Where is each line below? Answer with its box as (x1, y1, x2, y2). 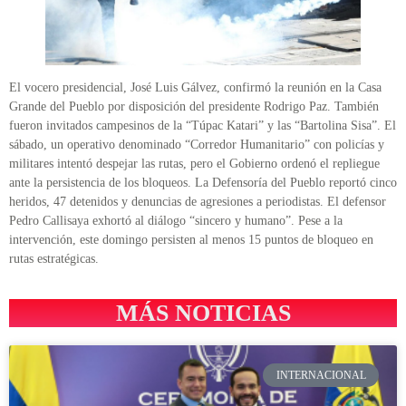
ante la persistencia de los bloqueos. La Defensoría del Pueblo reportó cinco (9, 175, 397, 189)
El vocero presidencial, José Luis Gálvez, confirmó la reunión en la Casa (9, 80, 382, 94)
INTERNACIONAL (275, 369, 366, 382)
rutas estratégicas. (9, 251, 99, 266)
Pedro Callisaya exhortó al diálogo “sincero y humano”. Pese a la (9, 213, 343, 227)
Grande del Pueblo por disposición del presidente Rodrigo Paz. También (9, 99, 379, 113)
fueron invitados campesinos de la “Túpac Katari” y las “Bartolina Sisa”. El (9, 118, 396, 132)
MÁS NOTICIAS (115, 299, 291, 326)
